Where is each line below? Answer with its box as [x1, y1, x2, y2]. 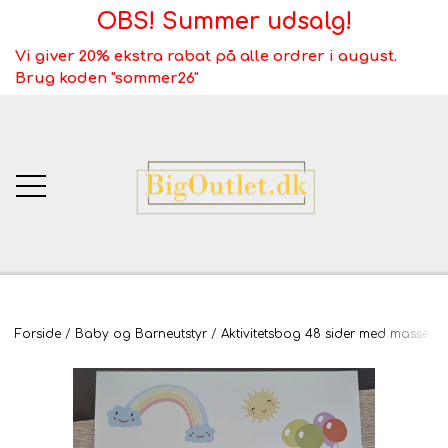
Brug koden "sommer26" [15, 69, 199, 87]
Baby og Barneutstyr [75, 326, 207, 341]
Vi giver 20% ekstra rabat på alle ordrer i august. [15, 47, 397, 65]
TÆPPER [180, 363, 268, 387]
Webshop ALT [149, 410, 299, 434]
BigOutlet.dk [154, 316, 294, 340]
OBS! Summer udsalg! [96, 9, 352, 34]
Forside [15, 326, 61, 341]
